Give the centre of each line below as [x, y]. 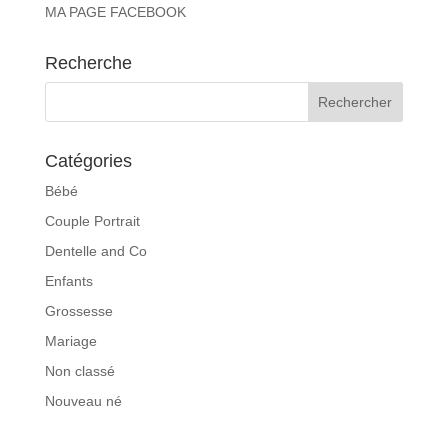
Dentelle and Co [95, 250]
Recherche [88, 62]
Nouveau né [83, 400]
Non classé [79, 370]
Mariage [70, 340]
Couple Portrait [92, 220]
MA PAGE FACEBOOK [115, 11]
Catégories [88, 160]
